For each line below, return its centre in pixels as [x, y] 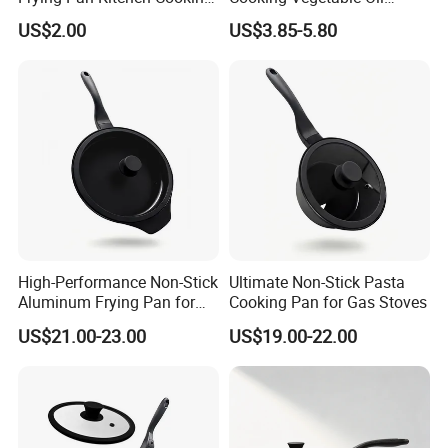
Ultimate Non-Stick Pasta [316, 282]
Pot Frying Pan [70, 16]
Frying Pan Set [280, 16]
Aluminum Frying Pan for [107, 302]
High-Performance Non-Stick [118, 282]
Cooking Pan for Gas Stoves [327, 302]
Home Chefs [62, 322]
